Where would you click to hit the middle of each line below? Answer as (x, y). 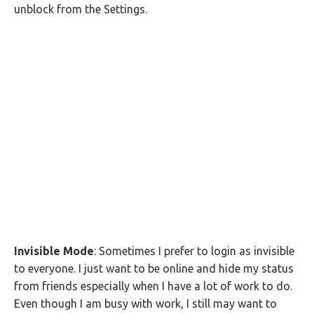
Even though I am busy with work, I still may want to (145, 303)
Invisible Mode (54, 251)
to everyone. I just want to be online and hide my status (154, 268)
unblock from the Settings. (81, 9)
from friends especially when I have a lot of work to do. (153, 286)
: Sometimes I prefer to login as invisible (194, 251)
